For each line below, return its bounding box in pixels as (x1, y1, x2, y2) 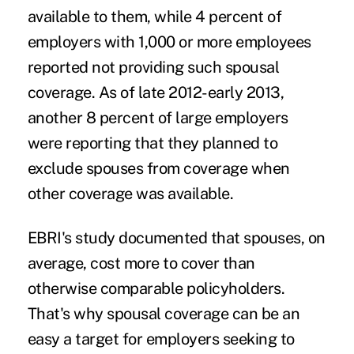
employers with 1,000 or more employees (27, 32, 311, 51)
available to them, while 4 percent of (27, 6, 282, 26)
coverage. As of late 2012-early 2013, (27, 82, 284, 102)
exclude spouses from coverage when (27, 158, 290, 178)
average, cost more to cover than (27, 253, 255, 273)
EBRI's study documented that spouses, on (27, 228, 326, 247)
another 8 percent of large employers (27, 107, 288, 127)
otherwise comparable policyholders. (27, 278, 285, 298)
